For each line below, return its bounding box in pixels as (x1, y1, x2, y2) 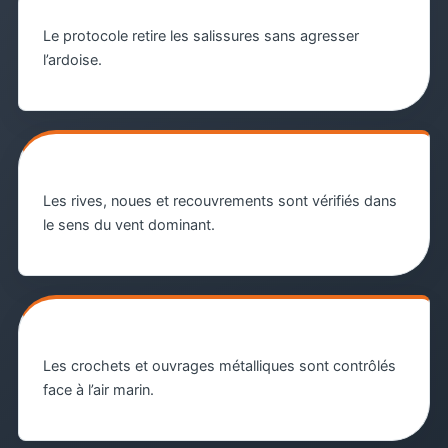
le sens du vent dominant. (42, 215, 215, 234)
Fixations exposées (42, 320, 214, 347)
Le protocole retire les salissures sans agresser (42, 26, 359, 45)
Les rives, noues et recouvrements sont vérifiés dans (42, 191, 397, 210)
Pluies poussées (42, 155, 187, 182)
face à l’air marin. (42, 380, 154, 399)
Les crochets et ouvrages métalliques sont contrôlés (42, 356, 396, 375)
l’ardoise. (42, 50, 102, 69)
